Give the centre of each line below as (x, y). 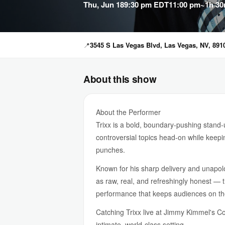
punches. (110, 150)
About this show (120, 79)
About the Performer (128, 112)
